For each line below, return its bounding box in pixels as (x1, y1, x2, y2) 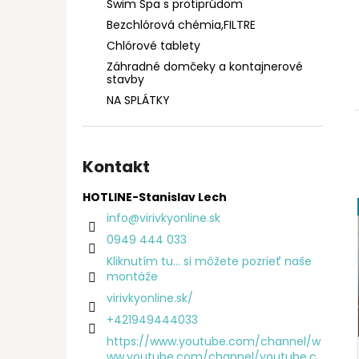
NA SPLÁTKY (107, 92, 170, 108)
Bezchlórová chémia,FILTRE (107, 17, 256, 33)
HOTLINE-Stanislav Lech (83, 189, 227, 205)
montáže (107, 268, 158, 284)
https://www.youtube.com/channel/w (107, 333, 321, 349)
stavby (107, 71, 144, 87)
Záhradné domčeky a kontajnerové (107, 58, 303, 75)
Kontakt (83, 155, 150, 178)
